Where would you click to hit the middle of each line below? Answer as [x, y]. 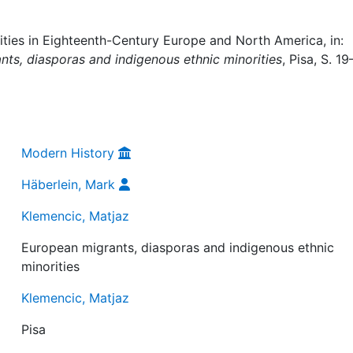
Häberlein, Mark [69, 184]
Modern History [68, 152]
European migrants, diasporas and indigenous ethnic [178, 247]
